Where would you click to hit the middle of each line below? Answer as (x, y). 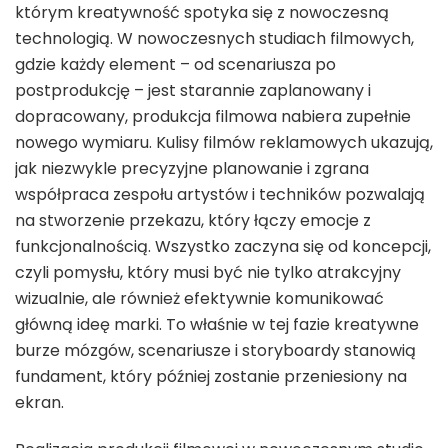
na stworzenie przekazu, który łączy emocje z (193, 220)
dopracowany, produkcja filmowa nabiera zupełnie (213, 116)
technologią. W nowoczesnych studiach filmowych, (214, 38)
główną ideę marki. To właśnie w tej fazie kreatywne (217, 324)
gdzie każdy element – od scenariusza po (175, 64)
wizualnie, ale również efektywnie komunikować (199, 298)
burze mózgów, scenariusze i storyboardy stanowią (215, 350)
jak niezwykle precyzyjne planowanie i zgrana (192, 168)
